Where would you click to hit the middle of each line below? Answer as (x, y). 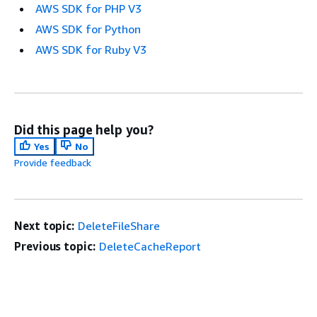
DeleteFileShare (119, 226)
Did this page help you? (84, 130)
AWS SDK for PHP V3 (88, 9)
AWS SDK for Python (88, 29)
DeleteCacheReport (150, 247)
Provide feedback (53, 163)
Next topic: (45, 226)
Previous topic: (55, 247)
